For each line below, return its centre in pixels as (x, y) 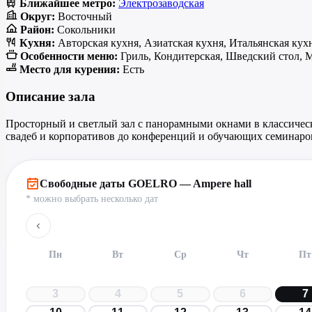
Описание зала (50, 96)
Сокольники (85, 30)
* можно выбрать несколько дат (92, 198)
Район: (37, 30)
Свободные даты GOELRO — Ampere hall (146, 183)
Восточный (84, 17)
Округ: (38, 17)
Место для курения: (70, 70)
